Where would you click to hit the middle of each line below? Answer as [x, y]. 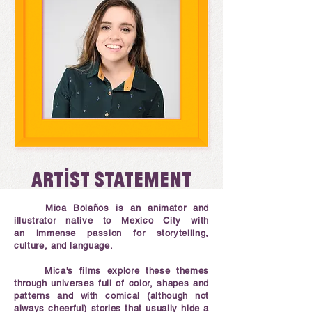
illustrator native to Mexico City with [111, 220]
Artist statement [111, 178]
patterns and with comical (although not [111, 296]
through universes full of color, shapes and [111, 283]
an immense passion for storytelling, [111, 233]
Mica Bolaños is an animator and [127, 208]
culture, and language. [64, 245]
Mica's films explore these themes [111, 271]
